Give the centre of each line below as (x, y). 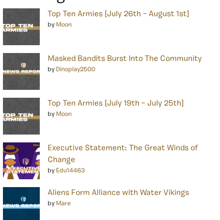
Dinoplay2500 (76, 70)
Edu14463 (70, 171)
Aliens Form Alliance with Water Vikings (118, 193)
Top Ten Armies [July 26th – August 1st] (118, 14)
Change (61, 160)
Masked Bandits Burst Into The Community (125, 59)
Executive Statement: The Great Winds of (123, 149)
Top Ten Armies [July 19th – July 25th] (116, 104)
